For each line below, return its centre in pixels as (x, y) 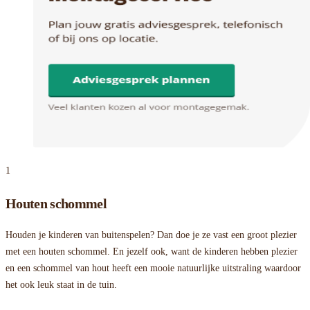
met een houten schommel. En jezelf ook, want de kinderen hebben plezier (152, 252)
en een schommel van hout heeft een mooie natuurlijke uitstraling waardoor (153, 268)
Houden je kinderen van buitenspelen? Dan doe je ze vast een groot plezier (151, 235)
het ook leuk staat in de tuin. (61, 285)
